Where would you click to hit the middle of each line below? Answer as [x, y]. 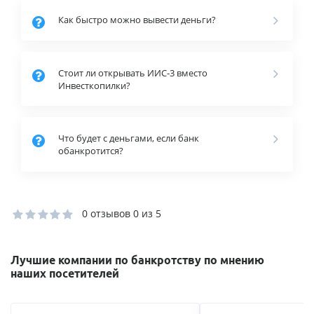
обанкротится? [90, 151]
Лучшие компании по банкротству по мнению [137, 260]
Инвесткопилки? [94, 85]
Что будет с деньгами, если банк [128, 138]
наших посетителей [65, 273]
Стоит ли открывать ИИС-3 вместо [132, 73]
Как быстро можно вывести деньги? [137, 19]
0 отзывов [106, 213]
